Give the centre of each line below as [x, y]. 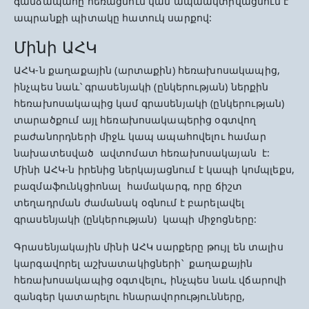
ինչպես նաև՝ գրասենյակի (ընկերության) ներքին [141, 87]
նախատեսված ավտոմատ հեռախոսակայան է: [142, 153]
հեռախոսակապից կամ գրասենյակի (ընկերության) [149, 103]
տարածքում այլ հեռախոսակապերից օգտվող [135, 120]
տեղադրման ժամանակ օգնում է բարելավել [129, 202]
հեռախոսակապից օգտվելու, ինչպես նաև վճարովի [150, 280]
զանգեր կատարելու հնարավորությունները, [130, 296]
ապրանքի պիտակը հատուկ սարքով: [113, 18]
